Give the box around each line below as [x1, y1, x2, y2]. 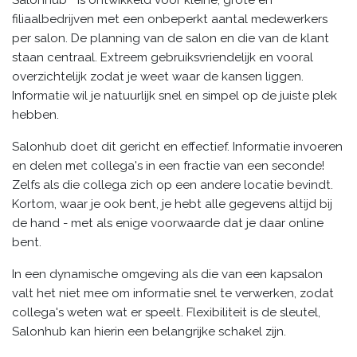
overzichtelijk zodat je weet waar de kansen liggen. [12, 69, 304, 84]
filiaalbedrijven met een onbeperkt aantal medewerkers [12, 11, 328, 26]
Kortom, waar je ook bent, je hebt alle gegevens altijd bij [12, 196, 332, 211]
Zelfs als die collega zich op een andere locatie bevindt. [12, 177, 333, 192]
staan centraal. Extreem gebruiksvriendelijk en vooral [12, 49, 313, 65]
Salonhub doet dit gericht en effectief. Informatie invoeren [12, 139, 343, 154]
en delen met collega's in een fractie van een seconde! [12, 158, 324, 173]
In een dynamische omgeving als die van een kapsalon [12, 266, 323, 281]
